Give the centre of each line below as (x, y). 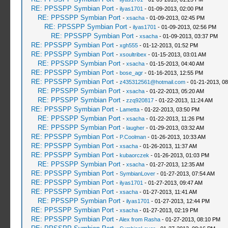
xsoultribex (133, 54)
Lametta (129, 109)
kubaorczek (134, 155)
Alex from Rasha (139, 219)
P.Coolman (133, 137)
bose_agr (131, 73)
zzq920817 (140, 100)
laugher (135, 128)
